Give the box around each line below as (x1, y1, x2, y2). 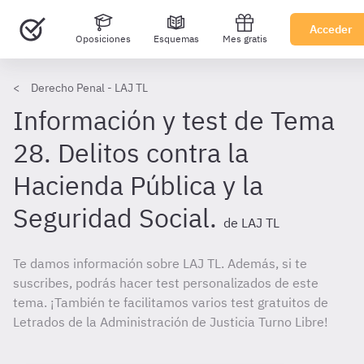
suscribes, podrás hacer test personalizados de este (13, 275, 318, 291)
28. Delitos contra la (13, 136, 249, 170)
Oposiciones (75, 32, 131, 45)
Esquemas (154, 32, 199, 45)
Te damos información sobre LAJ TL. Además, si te (13, 255, 307, 271)
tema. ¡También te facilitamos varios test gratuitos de (13, 294, 328, 310)
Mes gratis (222, 32, 267, 45)
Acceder (310, 22, 353, 37)
